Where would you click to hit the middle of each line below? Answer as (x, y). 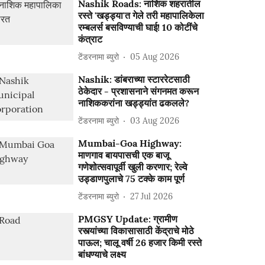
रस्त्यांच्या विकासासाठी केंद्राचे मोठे (136, 231)
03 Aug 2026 (155, 120)
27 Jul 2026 (152, 196)
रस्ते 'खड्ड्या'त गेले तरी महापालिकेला (141, 15)
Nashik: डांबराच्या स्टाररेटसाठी (134, 79)
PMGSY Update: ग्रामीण (128, 219)
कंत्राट (91, 39)
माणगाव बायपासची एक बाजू (124, 155)
